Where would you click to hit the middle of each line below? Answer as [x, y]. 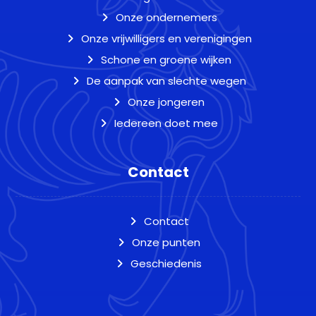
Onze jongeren [166, 102]
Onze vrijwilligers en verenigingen [166, 38]
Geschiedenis [166, 263]
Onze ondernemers [166, 17]
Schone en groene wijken [166, 60]
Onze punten [166, 242]
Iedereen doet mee [166, 123]
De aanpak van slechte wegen [166, 81]
